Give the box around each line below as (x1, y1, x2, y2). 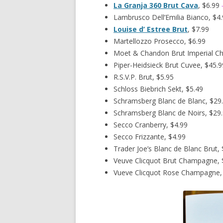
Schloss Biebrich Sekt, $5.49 (113, 84, 203, 94)
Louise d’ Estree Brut (113, 24, 188, 34)
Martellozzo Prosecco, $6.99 (113, 36, 206, 46)
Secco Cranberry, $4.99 (113, 119, 188, 129)
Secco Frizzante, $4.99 (113, 131, 186, 141)
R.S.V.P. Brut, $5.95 (113, 72, 174, 82)
